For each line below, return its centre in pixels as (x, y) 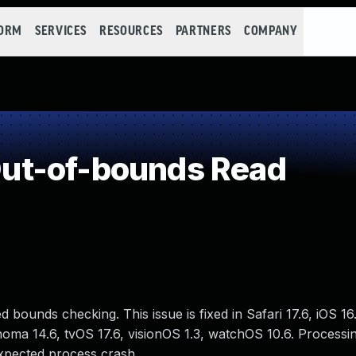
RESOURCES (131, 31)
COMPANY (271, 31)
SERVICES (61, 31)
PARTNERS (203, 31)
